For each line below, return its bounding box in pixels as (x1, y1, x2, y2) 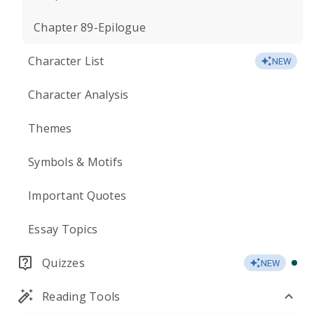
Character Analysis (28, 87, 129, 102)
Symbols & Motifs (28, 154, 123, 170)
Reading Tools (42, 289, 121, 304)
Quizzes (42, 255, 85, 271)
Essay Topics (28, 221, 97, 237)
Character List (28, 53, 104, 69)
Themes (28, 121, 72, 136)
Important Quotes (28, 188, 126, 203)
